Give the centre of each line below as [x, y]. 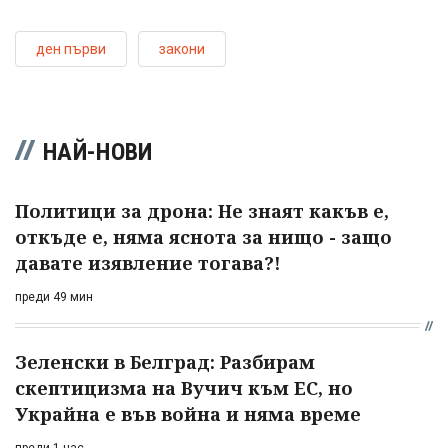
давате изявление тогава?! [148, 263]
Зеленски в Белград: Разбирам [165, 362]
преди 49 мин [54, 297]
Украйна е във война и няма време [188, 414]
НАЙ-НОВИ [98, 152]
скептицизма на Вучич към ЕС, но [184, 388]
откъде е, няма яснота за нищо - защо [203, 237]
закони [182, 49]
